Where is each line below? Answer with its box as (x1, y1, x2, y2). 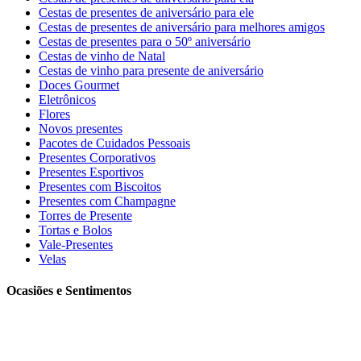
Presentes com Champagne (39, 193, 176, 208)
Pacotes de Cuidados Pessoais (39, 135, 190, 150)
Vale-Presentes (39, 237, 113, 251)
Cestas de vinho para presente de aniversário (39, 63, 263, 77)
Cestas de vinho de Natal (39, 48, 165, 63)
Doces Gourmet (39, 77, 119, 92)
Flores (39, 106, 70, 121)
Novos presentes (39, 121, 122, 135)
